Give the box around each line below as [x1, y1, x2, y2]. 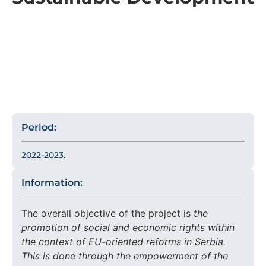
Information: [21, 177, 83, 189]
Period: [21, 122, 56, 134]
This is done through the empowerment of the [21, 250, 228, 262]
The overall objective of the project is [21, 207, 194, 220]
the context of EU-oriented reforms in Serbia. [21, 236, 226, 248]
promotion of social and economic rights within [21, 221, 235, 234]
